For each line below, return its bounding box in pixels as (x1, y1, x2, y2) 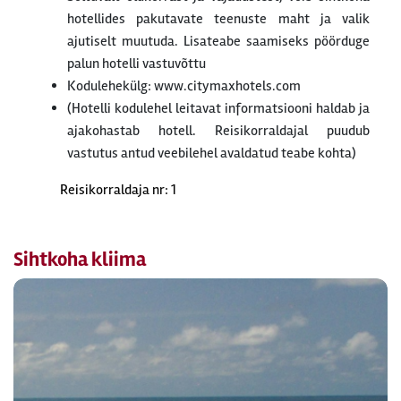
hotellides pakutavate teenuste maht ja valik (67, 10, 370, 29)
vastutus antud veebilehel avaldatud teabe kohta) (67, 144, 356, 163)
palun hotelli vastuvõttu (67, 55, 206, 73)
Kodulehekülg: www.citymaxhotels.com (67, 77, 301, 96)
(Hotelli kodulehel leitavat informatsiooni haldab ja (67, 99, 370, 118)
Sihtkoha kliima (13, 247, 146, 273)
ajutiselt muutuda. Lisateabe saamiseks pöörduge (67, 32, 370, 51)
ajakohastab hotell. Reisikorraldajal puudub (67, 122, 370, 141)
